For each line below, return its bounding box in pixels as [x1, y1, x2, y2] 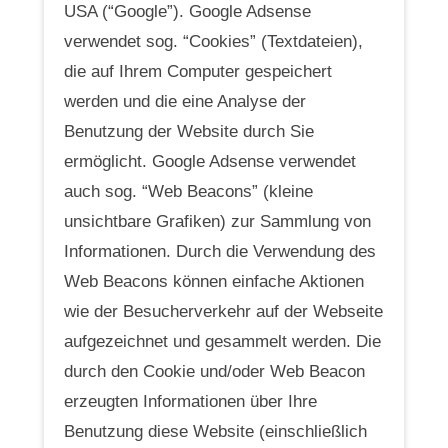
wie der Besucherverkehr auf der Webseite [64, 301, 383, 321]
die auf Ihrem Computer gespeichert [64, 61, 332, 81]
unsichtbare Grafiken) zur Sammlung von [64, 211, 371, 231]
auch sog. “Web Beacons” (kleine [64, 181, 313, 201]
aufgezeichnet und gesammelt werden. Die [64, 331, 381, 351]
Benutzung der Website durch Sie [64, 121, 314, 141]
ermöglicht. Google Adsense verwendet [64, 151, 356, 171]
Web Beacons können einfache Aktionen [64, 271, 364, 291]
